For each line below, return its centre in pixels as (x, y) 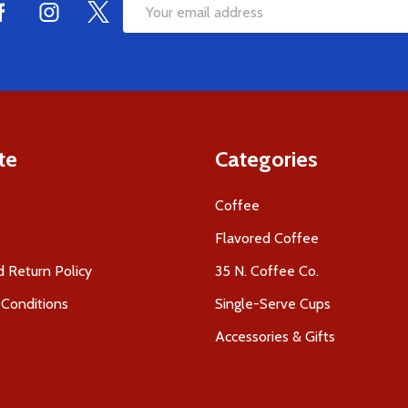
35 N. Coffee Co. (267, 271)
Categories (266, 159)
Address (149, 45)
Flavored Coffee (267, 239)
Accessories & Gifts (275, 337)
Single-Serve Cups (273, 304)
